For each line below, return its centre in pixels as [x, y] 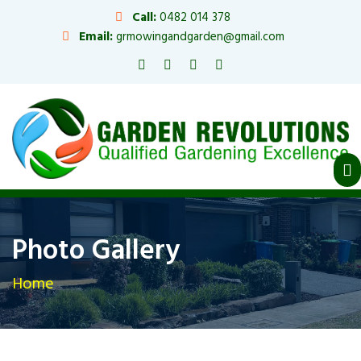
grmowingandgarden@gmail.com [198, 37]
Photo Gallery [96, 251]
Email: [94, 37]
